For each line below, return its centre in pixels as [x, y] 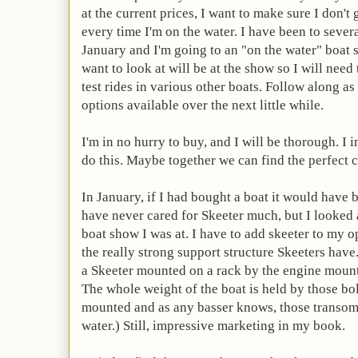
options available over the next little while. [203, 105]
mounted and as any [139, 307]
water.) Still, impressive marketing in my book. [213, 326]
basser [215, 307]
